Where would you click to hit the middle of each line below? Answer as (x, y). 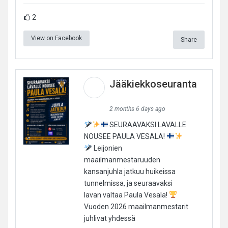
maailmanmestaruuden (122, 160)
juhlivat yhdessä (109, 218)
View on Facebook (56, 38)
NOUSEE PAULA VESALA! (125, 136)
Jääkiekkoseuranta (153, 84)
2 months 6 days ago (137, 109)
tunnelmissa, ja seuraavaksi (128, 183)
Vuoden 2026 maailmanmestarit (136, 206)
